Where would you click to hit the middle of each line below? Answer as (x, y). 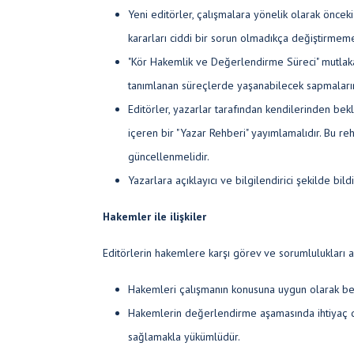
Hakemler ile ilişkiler (154, 217)
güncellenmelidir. (169, 156)
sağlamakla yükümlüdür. (184, 337)
